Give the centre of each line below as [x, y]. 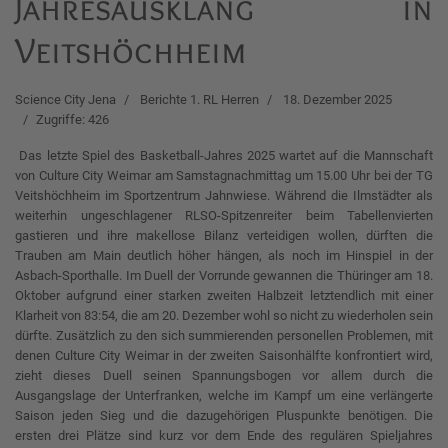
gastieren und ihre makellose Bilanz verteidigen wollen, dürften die [224, 235]
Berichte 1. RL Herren [199, 99]
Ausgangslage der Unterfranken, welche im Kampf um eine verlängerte [224, 395]
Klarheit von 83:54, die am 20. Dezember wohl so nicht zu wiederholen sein [224, 315]
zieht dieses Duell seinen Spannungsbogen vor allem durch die [224, 375]
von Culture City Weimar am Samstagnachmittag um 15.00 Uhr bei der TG [224, 175]
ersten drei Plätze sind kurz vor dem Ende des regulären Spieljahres [224, 435]
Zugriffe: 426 [72, 119]
